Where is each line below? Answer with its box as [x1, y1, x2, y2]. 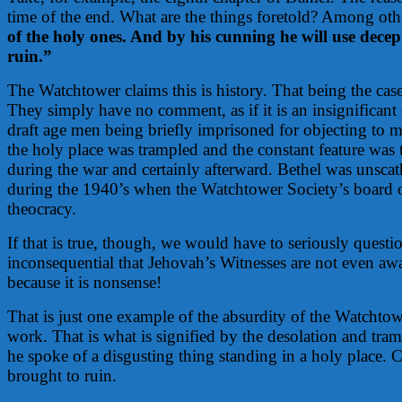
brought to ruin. [7, 365, 117, 385]
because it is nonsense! [7, 272, 162, 292]
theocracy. [7, 198, 76, 218]
